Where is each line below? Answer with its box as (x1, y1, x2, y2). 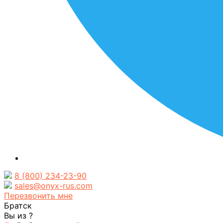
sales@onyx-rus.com (14, 181, 93, 191)
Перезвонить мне (4, 191, 73, 201)
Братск (4, 201, 32, 211)
